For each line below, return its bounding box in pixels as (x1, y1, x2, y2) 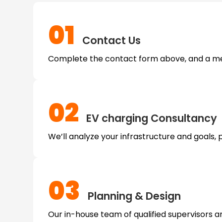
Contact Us (80, 33, 141, 48)
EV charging (86, 111, 149, 125)
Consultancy (148, 111, 218, 125)
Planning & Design (85, 188, 181, 203)
